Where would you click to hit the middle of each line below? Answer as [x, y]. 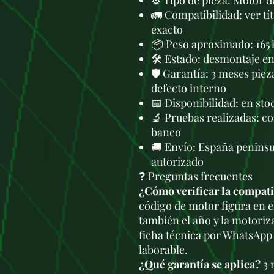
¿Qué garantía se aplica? [200, 264]
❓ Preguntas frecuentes [196, 176]
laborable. [163, 250]
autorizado [177, 161]
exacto [167, 29]
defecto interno [189, 88]
